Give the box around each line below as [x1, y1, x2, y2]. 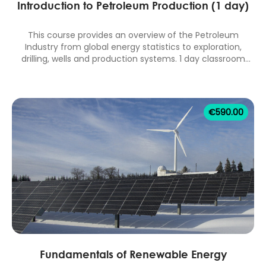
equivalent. [110, 65, 156, 77]
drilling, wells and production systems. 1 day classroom [21, 53, 245, 65]
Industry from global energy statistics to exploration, [24, 41, 242, 53]
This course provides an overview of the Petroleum [27, 29, 239, 42]
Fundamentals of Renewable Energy [39, 247, 227, 261]
